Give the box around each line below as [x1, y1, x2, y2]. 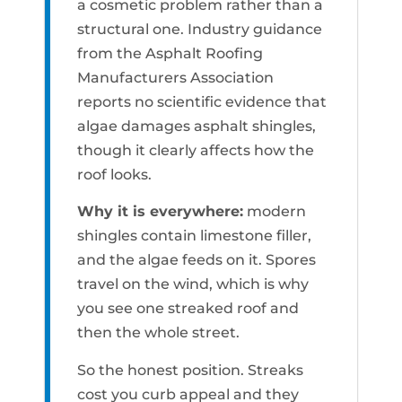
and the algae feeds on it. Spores [77, 251, 316, 269]
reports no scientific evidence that [77, 92, 327, 110]
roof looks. [77, 165, 152, 183]
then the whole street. [77, 324, 240, 342]
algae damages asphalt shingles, [77, 117, 316, 135]
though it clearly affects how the [77, 141, 314, 159]
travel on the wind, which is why [77, 275, 309, 293]
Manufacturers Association [77, 68, 274, 86]
